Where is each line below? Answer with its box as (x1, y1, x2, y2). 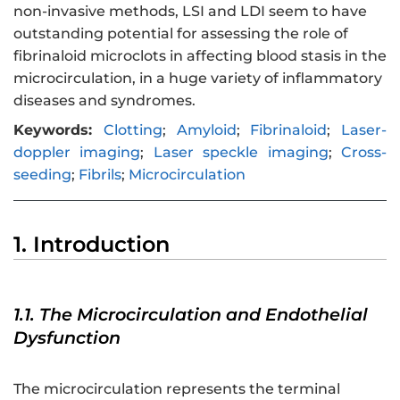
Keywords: (13, 121, 92, 139)
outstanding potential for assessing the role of (13, 25, 348, 43)
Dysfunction (13, 327, 121, 349)
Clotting (103, 121, 162, 139)
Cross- (341, 144, 387, 162)
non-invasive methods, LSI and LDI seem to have (13, 3, 367, 21)
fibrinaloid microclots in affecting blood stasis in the (13, 47, 387, 65)
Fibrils (79, 166, 121, 184)
